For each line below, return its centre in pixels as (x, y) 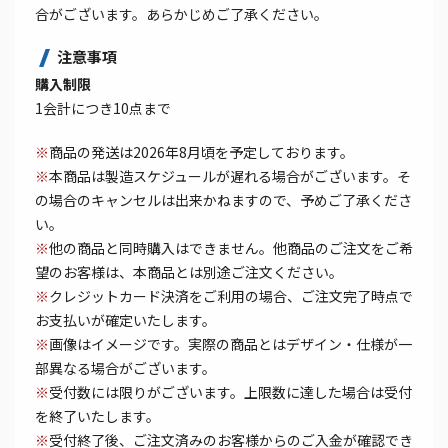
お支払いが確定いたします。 (125, 320)
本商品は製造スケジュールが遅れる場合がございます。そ (230, 176)
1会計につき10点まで (103, 108)
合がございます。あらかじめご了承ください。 (181, 14)
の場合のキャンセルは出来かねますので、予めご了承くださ (223, 200)
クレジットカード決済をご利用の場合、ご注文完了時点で (231, 296)
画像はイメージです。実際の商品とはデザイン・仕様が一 (230, 344)
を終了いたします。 (97, 416)
